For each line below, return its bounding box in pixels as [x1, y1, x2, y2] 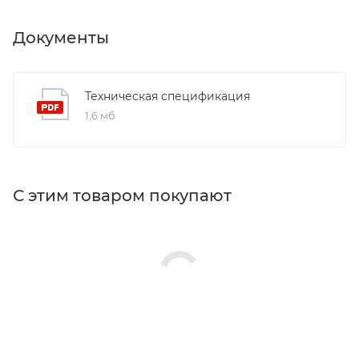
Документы [13, 27, 109, 47]
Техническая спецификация [85, 88, 250, 103]
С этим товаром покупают [13, 185, 232, 205]
